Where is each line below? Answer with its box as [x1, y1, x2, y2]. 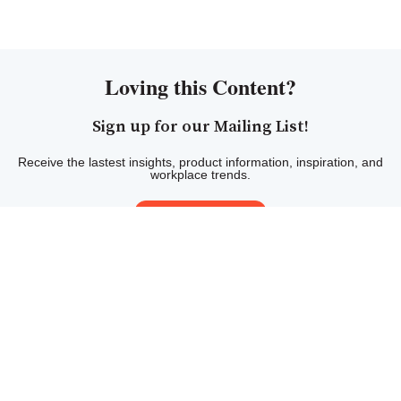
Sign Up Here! [153, 212, 248, 228]
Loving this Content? [105, 70, 296, 102]
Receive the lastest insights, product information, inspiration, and [18, 154, 383, 169]
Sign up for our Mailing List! [92, 116, 309, 138]
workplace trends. [150, 166, 251, 182]
